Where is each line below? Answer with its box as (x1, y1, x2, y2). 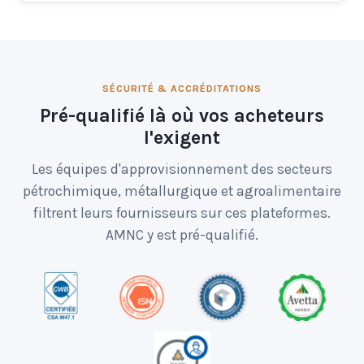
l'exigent (144, 126, 220, 149)
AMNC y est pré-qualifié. (106, 226, 258, 243)
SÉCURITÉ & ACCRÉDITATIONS (102, 83, 262, 95)
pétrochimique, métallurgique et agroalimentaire (23, 182, 341, 199)
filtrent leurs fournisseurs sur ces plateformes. (33, 204, 331, 221)
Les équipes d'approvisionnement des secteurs (32, 160, 332, 177)
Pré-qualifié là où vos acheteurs (40, 104, 324, 127)
